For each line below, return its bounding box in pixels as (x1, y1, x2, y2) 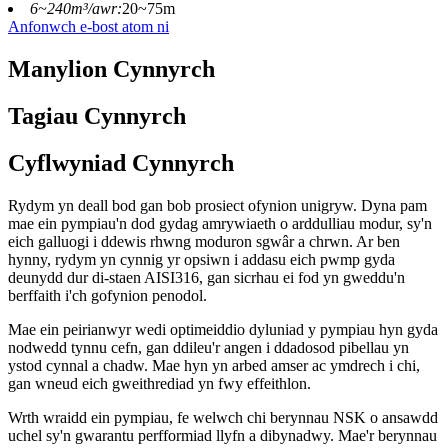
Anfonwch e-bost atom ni (8, 18, 169, 36)
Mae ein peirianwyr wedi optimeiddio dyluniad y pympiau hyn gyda (8, 320, 438, 338)
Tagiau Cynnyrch (8, 103, 186, 130)
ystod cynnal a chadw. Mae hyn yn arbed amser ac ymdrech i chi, (8, 356, 420, 374)
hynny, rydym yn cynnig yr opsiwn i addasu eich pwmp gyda (8, 250, 395, 268)
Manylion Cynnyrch (8, 56, 215, 83)
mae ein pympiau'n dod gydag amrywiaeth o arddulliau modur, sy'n (8, 214, 432, 232)
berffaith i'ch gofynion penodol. (8, 286, 207, 304)
